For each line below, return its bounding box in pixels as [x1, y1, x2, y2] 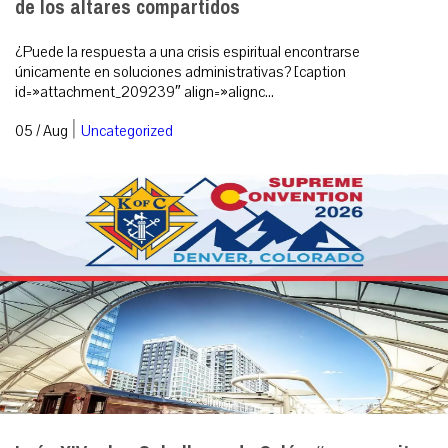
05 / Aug [15, 121, 68, 142]
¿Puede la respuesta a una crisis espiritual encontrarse [15, 42, 360, 63]
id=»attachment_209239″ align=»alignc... [15, 82, 274, 103]
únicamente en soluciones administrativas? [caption [15, 62, 346, 83]
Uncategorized [81, 121, 173, 142]
